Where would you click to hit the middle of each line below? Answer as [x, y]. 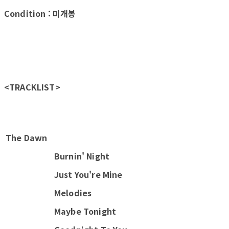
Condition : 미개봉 [40, 14]
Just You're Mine [88, 175]
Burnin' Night [82, 156]
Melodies [73, 193]
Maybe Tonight [85, 211]
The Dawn [27, 138]
